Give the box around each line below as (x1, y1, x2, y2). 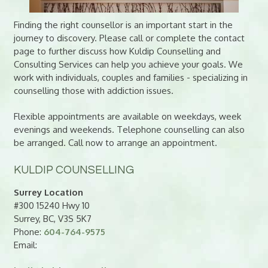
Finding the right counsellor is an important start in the (13, 19, 233, 31)
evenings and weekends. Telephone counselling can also (13, 123, 245, 135)
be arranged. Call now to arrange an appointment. (13, 136, 217, 148)
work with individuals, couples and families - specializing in (13, 71, 248, 83)
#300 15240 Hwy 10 (13, 200, 90, 211)
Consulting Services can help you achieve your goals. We (13, 58, 243, 70)
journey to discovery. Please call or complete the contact (13, 32, 245, 44)
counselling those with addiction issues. (13, 84, 173, 96)
